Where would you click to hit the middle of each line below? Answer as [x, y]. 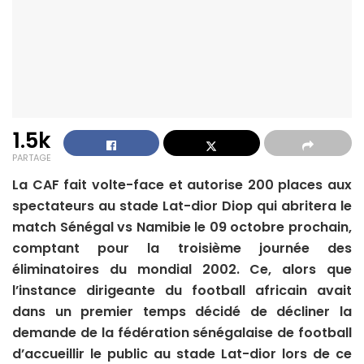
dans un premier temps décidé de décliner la [182, 312]
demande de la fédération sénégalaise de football [182, 333]
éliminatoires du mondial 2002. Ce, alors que [182, 270]
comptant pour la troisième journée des [182, 249]
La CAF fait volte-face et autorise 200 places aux [182, 185]
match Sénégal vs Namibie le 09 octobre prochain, [182, 227]
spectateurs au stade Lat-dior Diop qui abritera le [182, 206]
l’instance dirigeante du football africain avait [182, 291]
